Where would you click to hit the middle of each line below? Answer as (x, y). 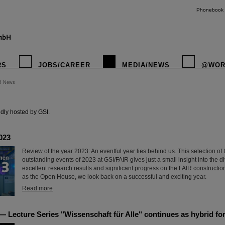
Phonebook (210, 10)
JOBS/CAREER (64, 65)
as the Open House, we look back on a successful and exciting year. (114, 177)
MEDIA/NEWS (146, 65)
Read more (37, 188)
